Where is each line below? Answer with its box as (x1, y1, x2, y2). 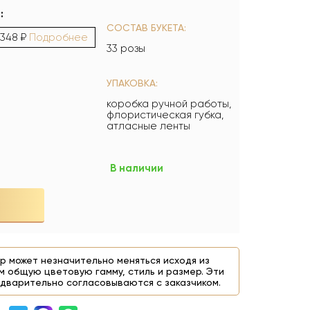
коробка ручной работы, (107, 98, 232, 111)
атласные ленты (107, 120, 191, 133)
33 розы (107, 42, 146, 55)
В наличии (110, 162, 164, 175)
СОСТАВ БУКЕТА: (107, 22, 187, 34)
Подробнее (29, 31, 88, 44)
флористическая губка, (107, 109, 224, 122)
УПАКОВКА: (107, 77, 158, 89)
